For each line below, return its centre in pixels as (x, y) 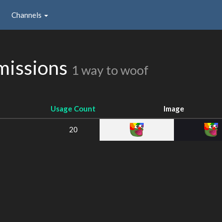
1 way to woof (110, 70)
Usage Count (73, 109)
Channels (27, 15)
